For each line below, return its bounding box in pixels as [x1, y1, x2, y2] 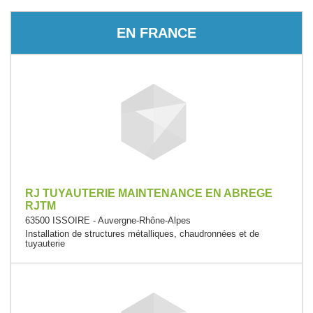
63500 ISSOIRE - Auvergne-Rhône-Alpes [25, 215, 191, 226]
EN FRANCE [117, 24, 196, 41]
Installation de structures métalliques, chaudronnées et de [25, 228, 259, 239]
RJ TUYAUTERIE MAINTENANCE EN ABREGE [25, 187, 272, 199]
